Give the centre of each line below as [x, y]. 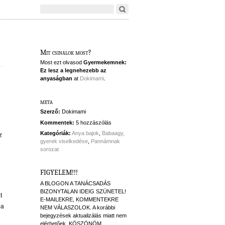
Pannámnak [105, 141]
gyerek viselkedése [64, 141]
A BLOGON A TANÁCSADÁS [75, 183]
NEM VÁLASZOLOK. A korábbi [78, 207]
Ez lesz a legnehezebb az [73, 70]
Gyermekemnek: [105, 62]
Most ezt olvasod [62, 62]
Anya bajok [85, 133]
